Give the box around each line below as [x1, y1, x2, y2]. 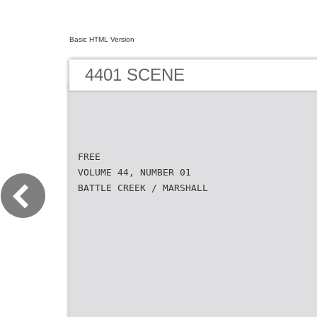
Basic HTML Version [69, 35, 134, 43]
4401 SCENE [85, 65, 185, 84]
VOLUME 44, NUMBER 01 [78, 167, 191, 178]
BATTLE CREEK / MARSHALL [78, 183, 208, 193]
